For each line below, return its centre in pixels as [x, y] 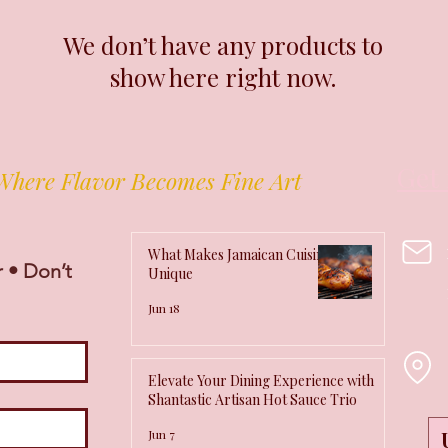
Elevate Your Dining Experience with [261, 381]
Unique [170, 274]
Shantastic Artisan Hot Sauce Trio [252, 400]
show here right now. [223, 77]
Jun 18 [164, 308]
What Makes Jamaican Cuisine [239, 255]
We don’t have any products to [223, 45]
